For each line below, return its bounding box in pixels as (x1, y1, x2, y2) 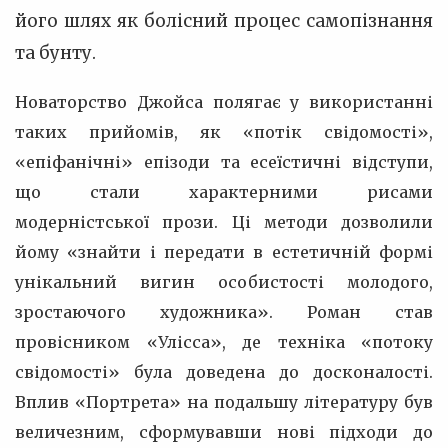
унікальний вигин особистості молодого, (15, 272, 433, 292)
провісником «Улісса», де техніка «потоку (15, 332, 433, 352)
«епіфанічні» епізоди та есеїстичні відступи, (15, 152, 433, 172)
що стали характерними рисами (15, 182, 433, 202)
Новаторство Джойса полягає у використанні (15, 92, 433, 112)
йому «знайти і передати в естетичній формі (15, 242, 433, 262)
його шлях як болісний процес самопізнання (15, 10, 433, 32)
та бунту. (15, 42, 96, 64)
